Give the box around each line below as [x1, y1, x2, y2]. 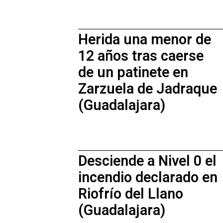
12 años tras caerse [78, 45, 204, 67]
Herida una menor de [78, 29, 211, 50]
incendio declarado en [78, 167, 218, 189]
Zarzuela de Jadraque [78, 78, 217, 100]
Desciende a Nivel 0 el [78, 151, 217, 172]
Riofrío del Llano [78, 184, 183, 205]
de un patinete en [78, 62, 188, 83]
